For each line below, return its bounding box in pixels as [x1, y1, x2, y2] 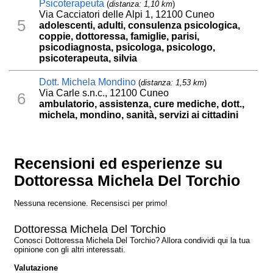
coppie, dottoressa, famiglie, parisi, [39, 31, 200, 41]
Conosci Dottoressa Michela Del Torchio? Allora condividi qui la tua [14, 236, 250, 245]
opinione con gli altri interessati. [14, 245, 126, 254]
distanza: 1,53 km [141, 78, 205, 87]
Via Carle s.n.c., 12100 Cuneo [39, 88, 169, 98]
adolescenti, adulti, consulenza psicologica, [39, 20, 241, 30]
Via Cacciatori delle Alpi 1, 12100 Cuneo [39, 9, 215, 19]
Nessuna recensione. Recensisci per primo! [14, 199, 168, 208]
